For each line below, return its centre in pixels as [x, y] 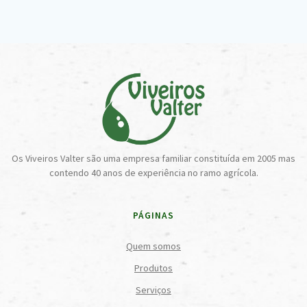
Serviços [153, 290]
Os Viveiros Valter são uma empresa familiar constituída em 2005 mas [153, 158]
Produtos [153, 268]
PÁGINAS [153, 216]
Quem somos [153, 246]
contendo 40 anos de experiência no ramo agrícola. [153, 173]
